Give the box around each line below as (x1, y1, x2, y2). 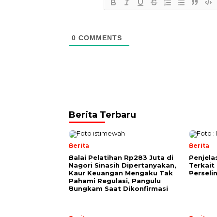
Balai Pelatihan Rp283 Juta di (69, 154, 173, 161)
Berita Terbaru (69, 109, 136, 120)
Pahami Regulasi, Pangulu (69, 177, 161, 185)
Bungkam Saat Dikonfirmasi (69, 185, 168, 192)
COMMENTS (76, 34, 122, 42)
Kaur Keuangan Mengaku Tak (69, 169, 173, 177)
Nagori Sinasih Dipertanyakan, (69, 161, 176, 169)
